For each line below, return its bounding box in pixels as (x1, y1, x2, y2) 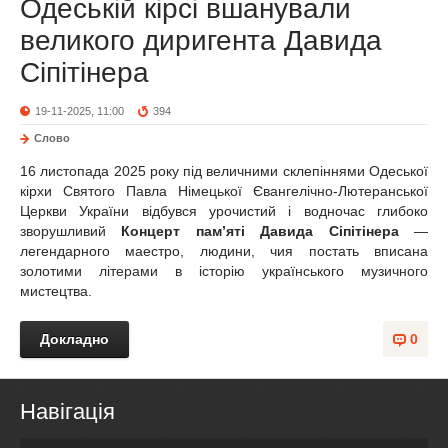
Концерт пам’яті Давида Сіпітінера (121, 223, 399, 239)
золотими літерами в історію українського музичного (20, 263, 428, 279)
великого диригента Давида (20, 25, 382, 56)
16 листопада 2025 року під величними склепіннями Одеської (20, 163, 428, 179)
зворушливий (20, 223, 122, 239)
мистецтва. (20, 283, 92, 299)
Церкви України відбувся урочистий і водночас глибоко (20, 203, 428, 219)
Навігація (20, 399, 115, 424)
